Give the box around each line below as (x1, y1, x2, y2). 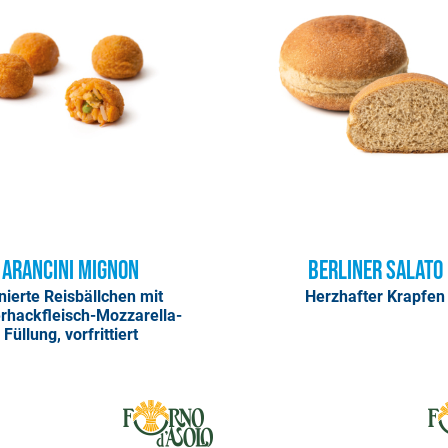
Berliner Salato (307, 255, 443, 287)
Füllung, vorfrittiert (3, 325, 138, 345)
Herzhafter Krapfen (305, 287, 446, 307)
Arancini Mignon (2, 255, 140, 287)
